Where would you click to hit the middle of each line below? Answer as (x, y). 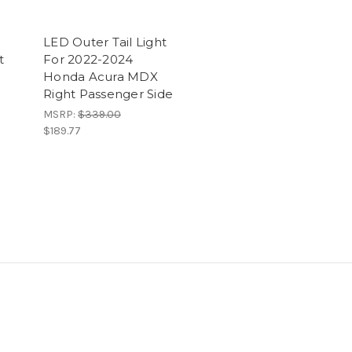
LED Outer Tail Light (105, 42)
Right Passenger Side (108, 93)
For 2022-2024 (88, 59)
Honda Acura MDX (101, 76)
